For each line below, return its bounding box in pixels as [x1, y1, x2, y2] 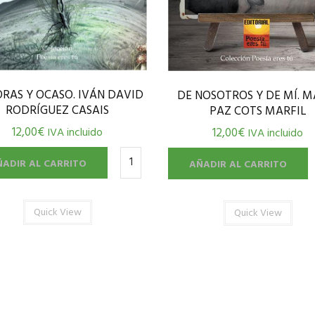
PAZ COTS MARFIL [209, 102, 307, 122]
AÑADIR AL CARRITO [189, 157, 287, 174]
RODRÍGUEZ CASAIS [6, 101, 109, 120]
